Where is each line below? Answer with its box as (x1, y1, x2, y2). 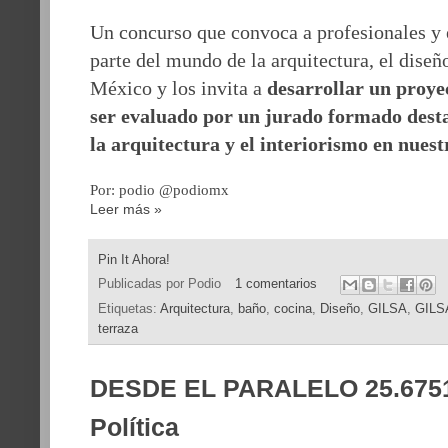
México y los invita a (90, 76, 267, 99)
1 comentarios (234, 276, 317, 291)
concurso (119, 20, 192, 43)
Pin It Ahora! (98, 252, 170, 267)
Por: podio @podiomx (90, 180, 229, 198)
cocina (274, 301, 312, 316)
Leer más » (90, 200, 162, 217)
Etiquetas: (98, 301, 160, 316)
